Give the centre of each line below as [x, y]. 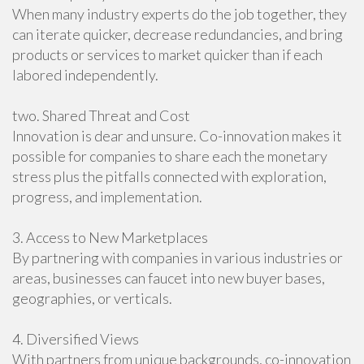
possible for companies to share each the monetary [170, 156]
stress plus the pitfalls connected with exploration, [169, 176]
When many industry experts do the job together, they [180, 14]
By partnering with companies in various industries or [178, 258]
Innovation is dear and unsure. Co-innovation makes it [177, 136]
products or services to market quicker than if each [167, 54]
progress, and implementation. [107, 197]
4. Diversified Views [76, 339]
